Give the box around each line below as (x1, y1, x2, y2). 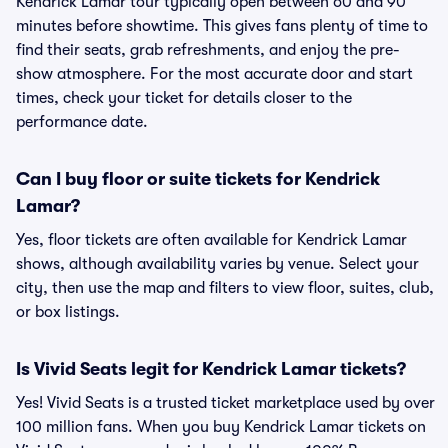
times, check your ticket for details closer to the (16, 89, 352, 107)
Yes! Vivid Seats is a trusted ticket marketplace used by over (16, 394, 435, 412)
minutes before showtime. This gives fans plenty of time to (16, 17, 428, 35)
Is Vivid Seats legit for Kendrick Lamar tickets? (16, 359, 406, 379)
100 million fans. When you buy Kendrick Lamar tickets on (16, 418, 426, 436)
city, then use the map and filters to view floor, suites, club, (16, 279, 434, 297)
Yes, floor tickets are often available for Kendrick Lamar (16, 231, 407, 249)
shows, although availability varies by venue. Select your (16, 255, 419, 273)
